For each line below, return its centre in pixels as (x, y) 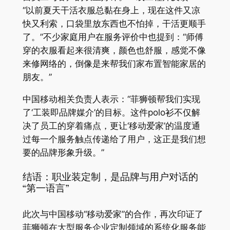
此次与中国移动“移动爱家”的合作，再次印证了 (113, 214)
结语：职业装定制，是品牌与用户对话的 (110, 177)
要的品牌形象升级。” (63, 153)
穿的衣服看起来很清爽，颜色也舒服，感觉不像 (114, 51)
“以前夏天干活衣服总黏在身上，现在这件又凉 (111, 11)
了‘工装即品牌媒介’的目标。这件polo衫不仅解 (111, 113)
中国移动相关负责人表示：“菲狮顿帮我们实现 (111, 99)
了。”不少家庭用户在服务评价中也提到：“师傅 (113, 37)
